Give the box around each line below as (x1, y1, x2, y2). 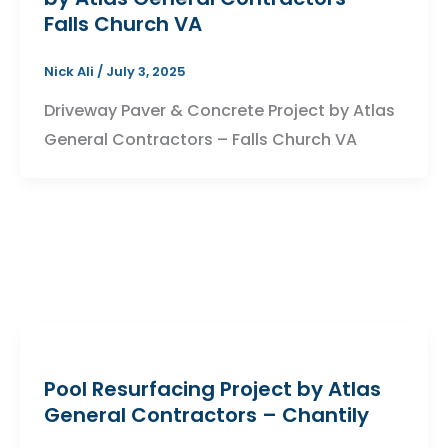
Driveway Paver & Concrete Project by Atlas (43, 99, 395, 123)
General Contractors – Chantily (43, 401, 369, 430)
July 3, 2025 (105, 61, 186, 81)
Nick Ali (43, 61, 97, 81)
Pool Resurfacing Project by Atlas (43, 375, 381, 404)
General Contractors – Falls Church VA (43, 128, 357, 152)
